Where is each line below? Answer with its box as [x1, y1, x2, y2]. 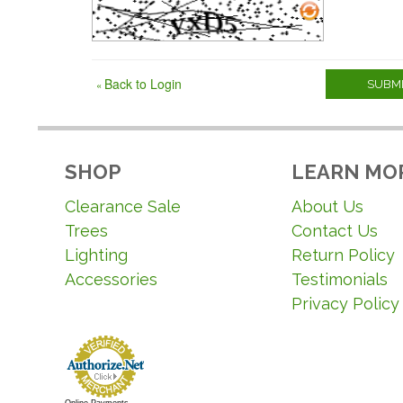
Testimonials [291, 270, 388, 289]
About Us [291, 197, 363, 216]
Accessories [65, 270, 157, 289]
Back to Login [104, 75, 182, 93]
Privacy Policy [291, 294, 399, 313]
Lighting [65, 246, 128, 264]
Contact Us [291, 221, 378, 240]
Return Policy [291, 246, 395, 264]
